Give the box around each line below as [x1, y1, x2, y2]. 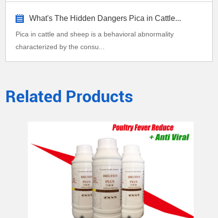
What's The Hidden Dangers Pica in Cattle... [29, 14, 182, 22]
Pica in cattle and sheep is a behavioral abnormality [16, 30, 174, 38]
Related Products [5, 86, 134, 106]
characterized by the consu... [16, 42, 105, 51]
